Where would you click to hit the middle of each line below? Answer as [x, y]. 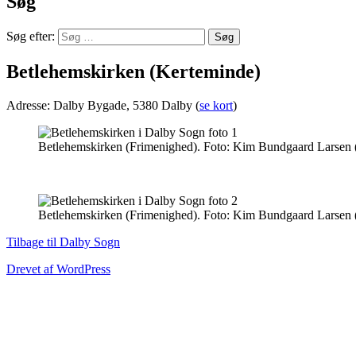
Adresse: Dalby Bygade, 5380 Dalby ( [103, 105]
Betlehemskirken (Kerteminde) [133, 71]
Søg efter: [31, 36]
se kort [216, 105]
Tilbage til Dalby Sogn [63, 242]
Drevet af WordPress [58, 269]
